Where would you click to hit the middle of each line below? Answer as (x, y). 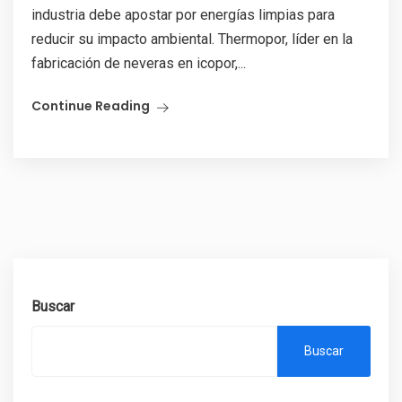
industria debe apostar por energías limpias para (183, 15)
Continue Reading (91, 106)
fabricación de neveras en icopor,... (139, 64)
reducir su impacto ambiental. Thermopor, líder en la (192, 39)
